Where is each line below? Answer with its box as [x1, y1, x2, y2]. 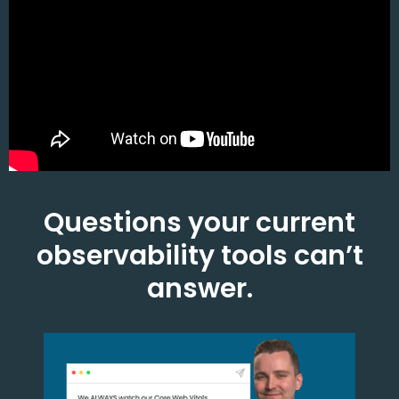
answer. [146, 270, 253, 307]
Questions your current [44, 204, 355, 241]
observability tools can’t [36, 237, 363, 274]
